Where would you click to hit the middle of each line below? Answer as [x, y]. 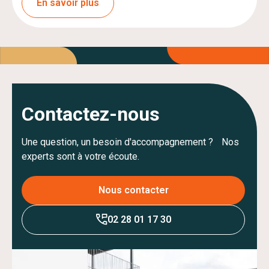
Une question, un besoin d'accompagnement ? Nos [130, 142]
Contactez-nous [91, 114]
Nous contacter [133, 190]
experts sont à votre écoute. [80, 156]
